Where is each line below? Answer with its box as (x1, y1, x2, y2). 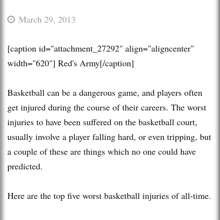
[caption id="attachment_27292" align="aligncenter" (7, 42, 194, 54)
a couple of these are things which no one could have (7, 145, 196, 157)
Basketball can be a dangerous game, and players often (7, 86, 202, 98)
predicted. (7, 160, 43, 172)
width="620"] (7, 56, 55, 69)
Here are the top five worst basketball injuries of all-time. (7, 189, 211, 201)
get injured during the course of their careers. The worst (7, 101, 206, 113)
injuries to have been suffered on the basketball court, (7, 115, 197, 128)
